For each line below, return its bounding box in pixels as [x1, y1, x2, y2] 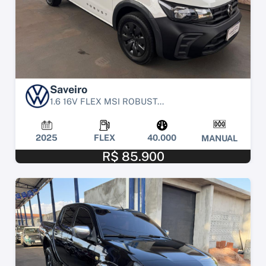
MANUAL [201, 133, 237, 144]
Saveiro [50, 83, 87, 96]
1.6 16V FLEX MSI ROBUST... [50, 96, 164, 107]
